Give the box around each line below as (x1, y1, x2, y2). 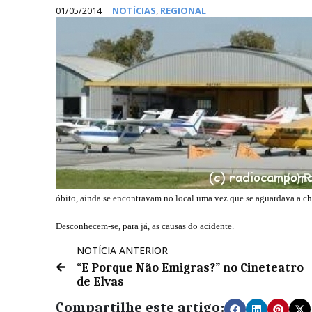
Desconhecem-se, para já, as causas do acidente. (56, 221, 234, 232)
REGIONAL (160, 4, 206, 17)
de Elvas (77, 274, 124, 289)
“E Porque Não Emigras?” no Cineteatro (77, 260, 304, 275)
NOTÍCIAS (112, 4, 156, 17)
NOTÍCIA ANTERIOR (77, 244, 168, 258)
